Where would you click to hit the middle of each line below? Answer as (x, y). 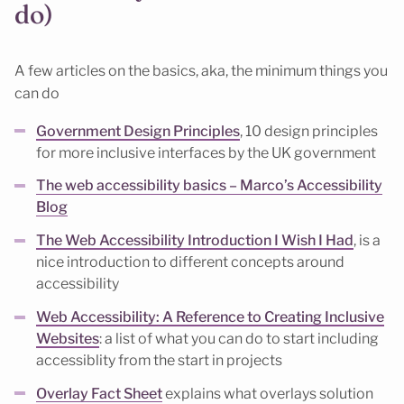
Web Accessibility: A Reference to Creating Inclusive (210, 317)
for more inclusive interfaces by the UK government (206, 152)
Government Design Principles (138, 131)
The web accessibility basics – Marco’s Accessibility (209, 186)
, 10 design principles (309, 131)
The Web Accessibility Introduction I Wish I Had (195, 241)
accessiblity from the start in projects (159, 361)
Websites (68, 339)
